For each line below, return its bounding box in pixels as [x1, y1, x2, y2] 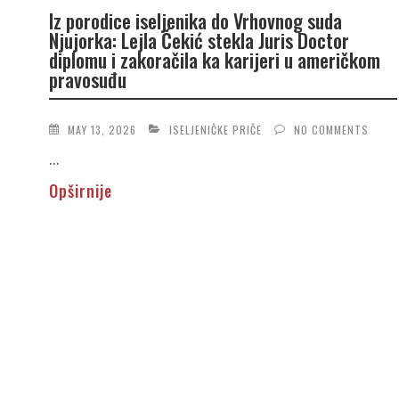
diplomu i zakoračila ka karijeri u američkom [48, 45, 380, 75]
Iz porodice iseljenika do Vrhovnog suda [48, 6, 342, 36]
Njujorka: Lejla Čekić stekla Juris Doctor [48, 26, 349, 55]
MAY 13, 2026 [67, 121, 136, 137]
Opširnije [48, 178, 112, 202]
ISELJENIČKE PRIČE [168, 121, 262, 137]
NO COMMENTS [293, 121, 369, 137]
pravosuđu [48, 65, 126, 94]
